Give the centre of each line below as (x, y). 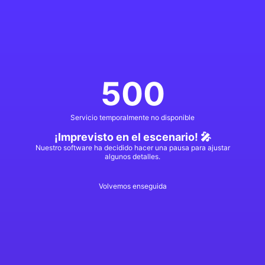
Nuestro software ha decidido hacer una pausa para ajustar (132, 148)
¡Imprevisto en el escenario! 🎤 (132, 137)
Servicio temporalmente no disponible (132, 117)
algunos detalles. (132, 156)
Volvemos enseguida (132, 186)
